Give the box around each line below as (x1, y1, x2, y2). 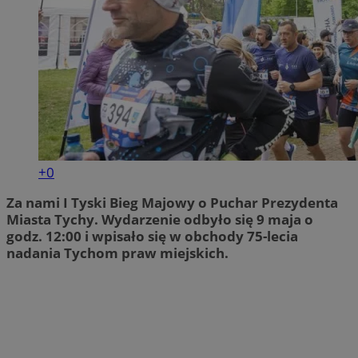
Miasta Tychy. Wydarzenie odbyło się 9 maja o (6, 209, 313, 229)
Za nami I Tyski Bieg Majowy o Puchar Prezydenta (6, 193, 338, 212)
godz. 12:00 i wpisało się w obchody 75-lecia (6, 226, 298, 245)
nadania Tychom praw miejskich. (6, 243, 229, 262)
